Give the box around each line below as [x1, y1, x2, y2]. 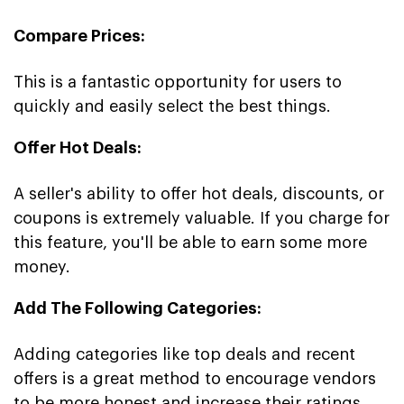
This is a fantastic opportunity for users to [14, 73, 342, 90]
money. [14, 258, 70, 275]
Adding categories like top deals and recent [14, 345, 355, 363]
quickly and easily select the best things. [14, 97, 331, 115]
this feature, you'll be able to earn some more [14, 234, 367, 251]
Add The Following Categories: [14, 299, 262, 317]
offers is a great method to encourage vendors [14, 370, 376, 387]
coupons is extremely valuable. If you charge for [14, 209, 390, 226]
